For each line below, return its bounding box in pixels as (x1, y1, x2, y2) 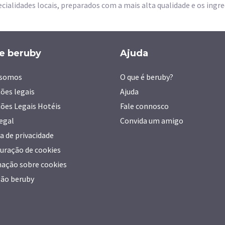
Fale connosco (120, 101, 169, 111)
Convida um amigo (120, 116, 183, 126)
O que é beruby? (120, 72, 173, 82)
